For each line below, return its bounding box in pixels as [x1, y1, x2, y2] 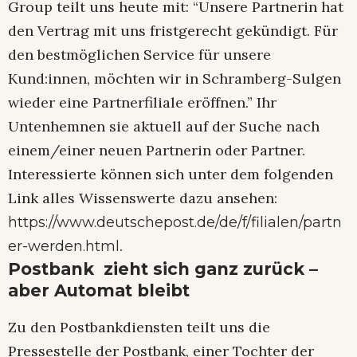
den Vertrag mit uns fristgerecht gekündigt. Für [8, 22, 338, 41]
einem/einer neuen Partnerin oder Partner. [8, 141, 305, 160]
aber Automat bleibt [8, 280, 190, 301]
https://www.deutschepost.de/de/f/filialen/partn [8, 214, 342, 232]
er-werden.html [8, 237, 120, 256]
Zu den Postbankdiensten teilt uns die [8, 317, 270, 336]
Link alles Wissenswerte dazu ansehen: [8, 189, 277, 208]
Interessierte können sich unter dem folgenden [8, 165, 333, 184]
